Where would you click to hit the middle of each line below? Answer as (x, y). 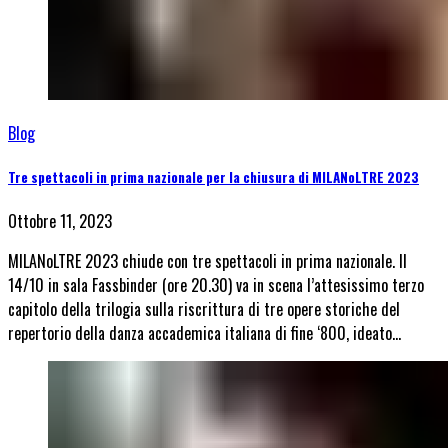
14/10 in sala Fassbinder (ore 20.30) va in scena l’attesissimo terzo (216, 285)
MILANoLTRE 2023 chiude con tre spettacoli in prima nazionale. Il (207, 261)
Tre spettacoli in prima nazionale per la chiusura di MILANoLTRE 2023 (213, 177)
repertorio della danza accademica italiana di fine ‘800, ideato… (204, 333)
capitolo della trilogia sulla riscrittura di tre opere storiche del (204, 309)
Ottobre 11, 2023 (60, 221)
